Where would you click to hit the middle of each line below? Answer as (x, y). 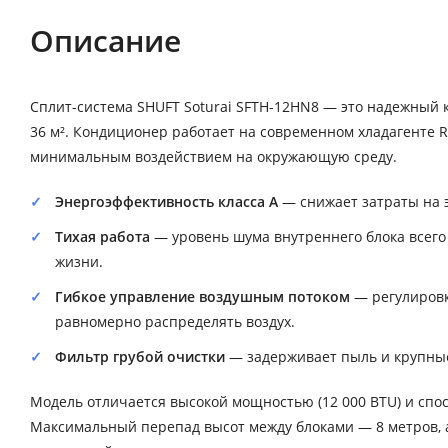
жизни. (79, 262)
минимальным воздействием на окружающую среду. (213, 157)
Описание (105, 41)
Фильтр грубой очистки (140, 357)
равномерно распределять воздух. (175, 322)
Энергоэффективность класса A (166, 202)
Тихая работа (102, 237)
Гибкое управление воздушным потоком (202, 297)
